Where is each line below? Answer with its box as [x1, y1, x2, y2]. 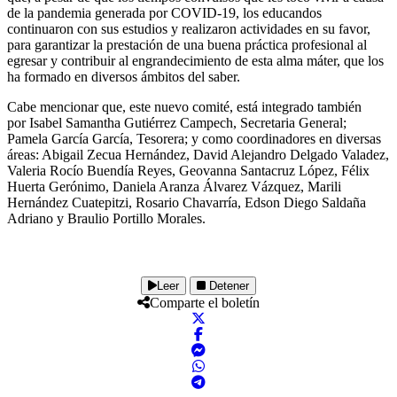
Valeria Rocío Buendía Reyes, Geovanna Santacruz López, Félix [7, 162, 370, 178]
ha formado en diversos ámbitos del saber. [7, 68, 240, 84]
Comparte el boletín [150, 294, 260, 310]
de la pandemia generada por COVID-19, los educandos [7, 4, 322, 20]
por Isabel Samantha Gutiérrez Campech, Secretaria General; [7, 114, 346, 130]
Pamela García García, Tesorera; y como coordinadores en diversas [7, 130, 381, 146]
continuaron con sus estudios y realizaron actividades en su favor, [7, 20, 370, 36]
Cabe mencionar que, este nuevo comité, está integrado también [7, 98, 362, 114]
